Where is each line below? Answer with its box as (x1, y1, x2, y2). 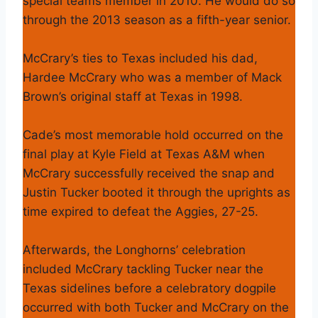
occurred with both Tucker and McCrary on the (23, 300, 289, 314)
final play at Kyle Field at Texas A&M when (23, 146, 265, 161)
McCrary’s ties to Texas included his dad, (23, 50, 258, 65)
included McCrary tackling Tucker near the (23, 261, 263, 276)
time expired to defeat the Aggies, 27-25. (23, 204, 258, 219)
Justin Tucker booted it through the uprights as (23, 185, 290, 199)
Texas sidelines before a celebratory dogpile (23, 280, 276, 295)
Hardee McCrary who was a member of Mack (23, 70, 282, 84)
